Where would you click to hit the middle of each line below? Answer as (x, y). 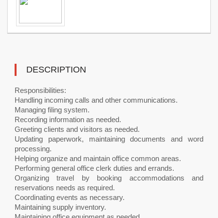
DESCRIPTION (56, 70)
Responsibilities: (40, 90)
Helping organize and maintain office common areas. (98, 158)
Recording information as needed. (68, 119)
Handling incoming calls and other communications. (96, 100)
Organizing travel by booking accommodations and (109, 178)
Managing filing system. (52, 110)
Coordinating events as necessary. (70, 197)
